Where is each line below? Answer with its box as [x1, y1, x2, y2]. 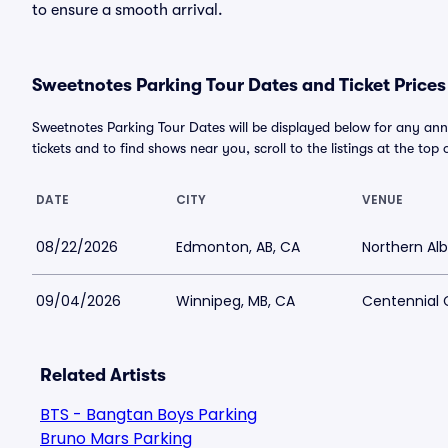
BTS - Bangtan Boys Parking [40, 403, 257, 426]
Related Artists [40, 365, 166, 385]
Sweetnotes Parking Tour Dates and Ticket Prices [32, 75, 446, 95]
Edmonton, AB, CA [176, 237, 300, 257]
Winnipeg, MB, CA [176, 291, 295, 311]
